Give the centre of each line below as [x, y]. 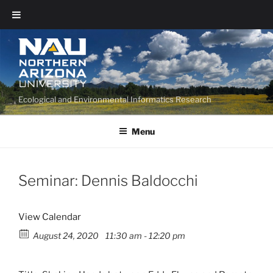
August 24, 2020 [67, 236]
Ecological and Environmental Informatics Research [115, 99]
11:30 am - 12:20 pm [144, 236]
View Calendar [50, 217]
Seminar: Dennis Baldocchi [108, 181]
